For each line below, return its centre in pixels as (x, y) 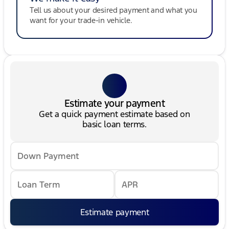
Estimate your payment (114, 104)
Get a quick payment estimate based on (114, 114)
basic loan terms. (114, 124)
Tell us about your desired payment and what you (113, 10)
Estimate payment (114, 212)
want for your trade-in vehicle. (81, 20)
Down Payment (48, 156)
